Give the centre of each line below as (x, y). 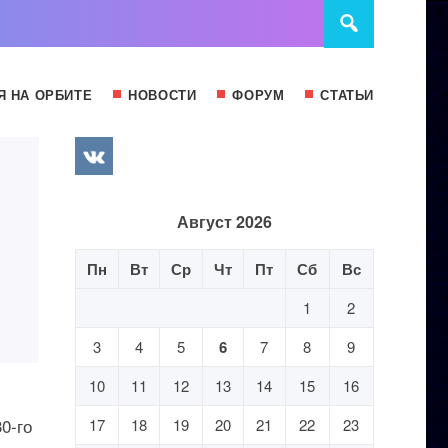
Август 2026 (224, 221)
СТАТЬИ (347, 94)
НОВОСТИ (162, 94)
